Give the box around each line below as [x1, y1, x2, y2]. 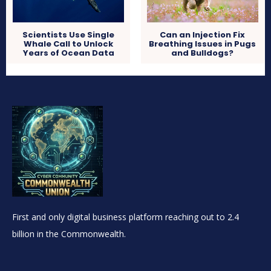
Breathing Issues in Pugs [149, 38, 256, 50]
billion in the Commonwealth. [12, 228, 126, 240]
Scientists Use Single [22, 29, 115, 41]
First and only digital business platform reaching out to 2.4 [12, 211, 239, 223]
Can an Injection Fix [160, 29, 246, 41]
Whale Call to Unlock [24, 38, 114, 50]
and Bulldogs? [171, 47, 234, 59]
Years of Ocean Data [22, 47, 114, 59]
